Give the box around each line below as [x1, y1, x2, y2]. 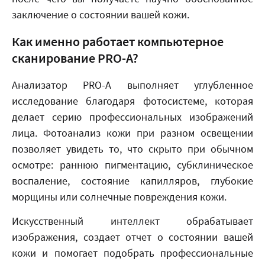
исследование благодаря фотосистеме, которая [12, 94, 253, 108]
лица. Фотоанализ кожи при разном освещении [12, 126, 253, 140]
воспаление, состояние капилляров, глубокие [12, 174, 253, 188]
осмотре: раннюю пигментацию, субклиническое [12, 158, 253, 172]
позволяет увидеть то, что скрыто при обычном [12, 142, 253, 156]
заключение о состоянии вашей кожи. [12, 8, 189, 21]
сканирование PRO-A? [12, 50, 138, 66]
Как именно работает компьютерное [12, 33, 224, 50]
